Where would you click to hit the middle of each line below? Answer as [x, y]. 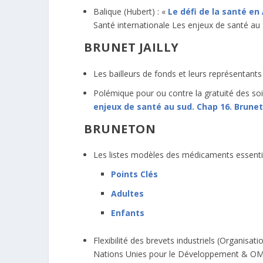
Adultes [127, 194]
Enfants [128, 213]
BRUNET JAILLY [131, 48]
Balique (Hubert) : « [131, 12]
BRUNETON [120, 129]
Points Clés [134, 174]
